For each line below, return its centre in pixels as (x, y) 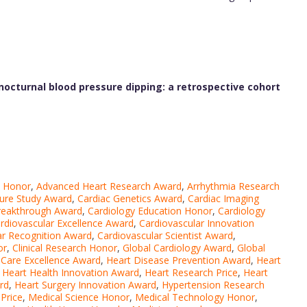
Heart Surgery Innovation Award (85, 285)
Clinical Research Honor (65, 248)
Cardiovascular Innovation (197, 223)
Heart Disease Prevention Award (179, 260)
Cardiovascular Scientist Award (165, 236)
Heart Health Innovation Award (71, 273)
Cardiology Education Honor (150, 211)
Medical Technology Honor (195, 297)
